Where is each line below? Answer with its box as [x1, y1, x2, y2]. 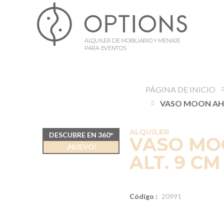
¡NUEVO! [65, 142, 96, 151]
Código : [129, 192, 157, 200]
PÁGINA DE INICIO [145, 84, 216, 94]
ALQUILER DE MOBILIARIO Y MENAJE [84, 36, 180, 44]
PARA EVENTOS [84, 44, 126, 51]
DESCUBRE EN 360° [48, 130, 113, 139]
